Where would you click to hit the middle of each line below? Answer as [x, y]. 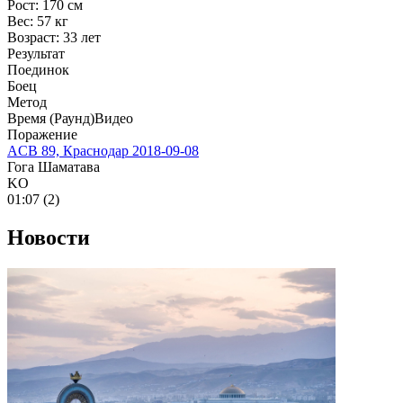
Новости [49, 238]
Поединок [38, 70]
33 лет [82, 38]
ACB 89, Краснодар [68, 151]
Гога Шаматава [54, 167]
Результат [36, 54]
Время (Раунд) [51, 119]
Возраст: [33, 38]
